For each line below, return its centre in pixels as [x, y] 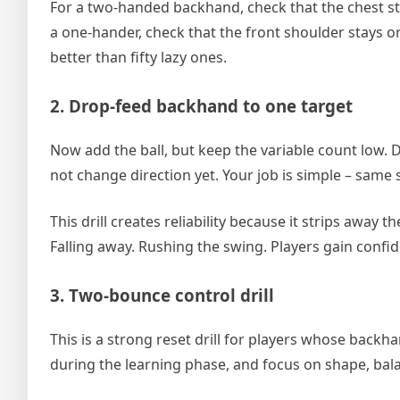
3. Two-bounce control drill [162, 295]
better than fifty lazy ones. [138, 58]
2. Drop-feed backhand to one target [201, 106]
